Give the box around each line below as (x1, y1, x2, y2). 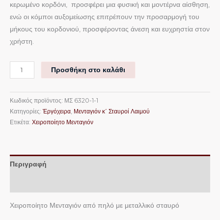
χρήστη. (10, 37, 34, 46)
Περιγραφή (10, 160, 47, 168)
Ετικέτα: (10, 118, 32, 126)
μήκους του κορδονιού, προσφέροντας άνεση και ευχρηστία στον (10, 25, 210, 33)
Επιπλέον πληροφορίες (10, 179, 88, 187)
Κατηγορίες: (10, 108, 43, 115)
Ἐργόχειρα (43, 108, 71, 115)
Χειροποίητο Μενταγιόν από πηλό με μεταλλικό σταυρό (10, 201, 179, 209)
